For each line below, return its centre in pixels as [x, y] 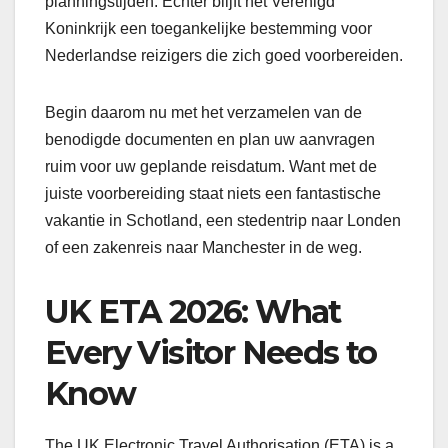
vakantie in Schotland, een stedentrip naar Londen [223, 220]
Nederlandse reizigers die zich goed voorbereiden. [224, 55]
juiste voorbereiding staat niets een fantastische [213, 193]
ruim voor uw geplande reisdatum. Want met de [211, 166]
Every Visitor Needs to [211, 352]
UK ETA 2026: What [193, 311]
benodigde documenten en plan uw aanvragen [210, 139]
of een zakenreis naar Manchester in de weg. [203, 247]
